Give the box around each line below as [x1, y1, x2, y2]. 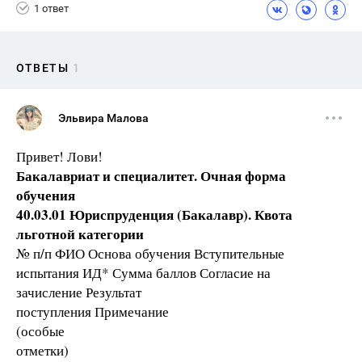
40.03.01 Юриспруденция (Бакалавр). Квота [16, 204, 293, 225]
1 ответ [34, 2, 69, 15]
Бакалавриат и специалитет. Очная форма [16, 166, 286, 186]
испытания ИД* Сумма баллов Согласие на [16, 263, 271, 282]
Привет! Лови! [16, 147, 103, 166]
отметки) [16, 341, 69, 360]
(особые [16, 322, 65, 340]
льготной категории [16, 224, 144, 244]
